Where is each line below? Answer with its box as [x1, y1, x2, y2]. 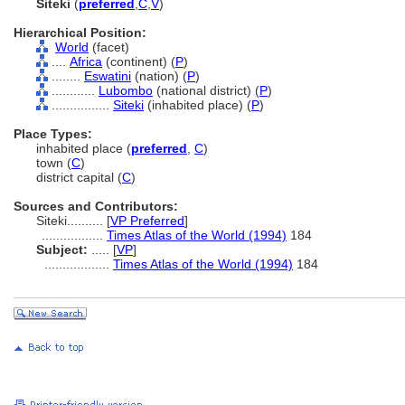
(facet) [89, 40, 129, 54]
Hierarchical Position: [14, 25, 146, 40]
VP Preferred [110, 213, 184, 228]
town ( [36, 155, 71, 170]
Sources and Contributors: [14, 199, 178, 213]
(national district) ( [153, 83, 259, 98]
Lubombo [99, 83, 153, 98]
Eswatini [84, 69, 131, 83]
